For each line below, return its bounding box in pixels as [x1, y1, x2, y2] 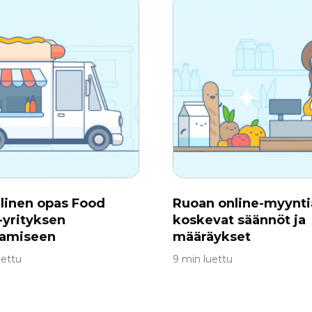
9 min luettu [173, 253, 233, 265]
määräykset [173, 229, 251, 244]
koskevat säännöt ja [173, 212, 306, 228]
